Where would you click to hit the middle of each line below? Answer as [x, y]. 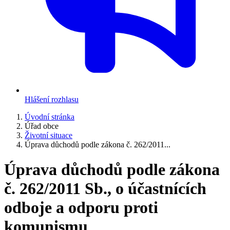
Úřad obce [42, 126]
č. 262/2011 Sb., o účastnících [105, 189]
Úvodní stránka [50, 117]
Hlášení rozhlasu [52, 99]
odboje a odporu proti [81, 208]
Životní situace [49, 135]
